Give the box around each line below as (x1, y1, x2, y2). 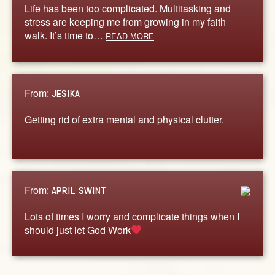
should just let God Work (25, 222, 131, 237)
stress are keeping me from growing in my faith (25, 14, 226, 29)
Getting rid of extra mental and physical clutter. (25, 112, 224, 126)
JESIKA (52, 87, 80, 99)
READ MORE (106, 29, 154, 42)
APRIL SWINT (52, 184, 106, 196)
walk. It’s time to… (25, 28, 106, 42)
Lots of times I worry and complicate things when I (25, 209, 239, 223)
